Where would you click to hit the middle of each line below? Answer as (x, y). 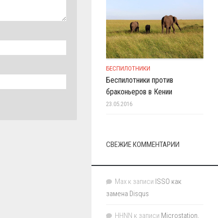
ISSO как (168, 182)
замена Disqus (127, 194)
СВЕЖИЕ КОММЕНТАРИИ (143, 145)
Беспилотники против (140, 80)
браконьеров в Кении (139, 92)
